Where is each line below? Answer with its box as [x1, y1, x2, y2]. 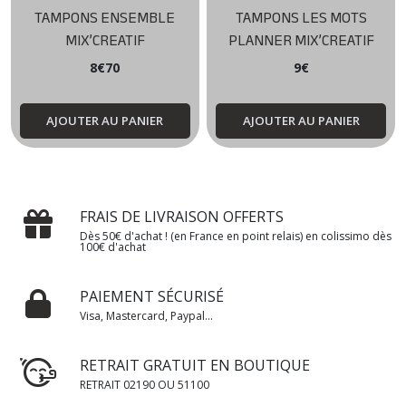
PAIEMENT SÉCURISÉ [80, 286, 224, 307]
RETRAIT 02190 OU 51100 [80, 377, 209, 393]
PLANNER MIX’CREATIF [227, 30, 374, 54]
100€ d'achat [80, 239, 146, 256]
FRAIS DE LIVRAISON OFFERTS [80, 207, 284, 227]
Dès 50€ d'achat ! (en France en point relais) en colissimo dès [80, 228, 391, 245]
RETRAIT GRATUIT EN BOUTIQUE [80, 355, 310, 376]
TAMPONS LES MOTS [235, 7, 367, 32]
